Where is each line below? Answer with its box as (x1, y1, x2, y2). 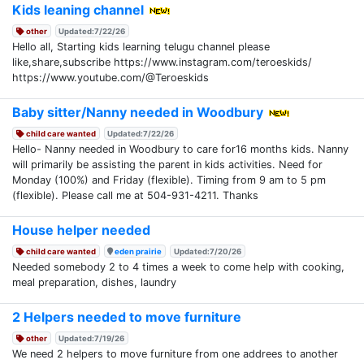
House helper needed (12, 221, 150, 238)
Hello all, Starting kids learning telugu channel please (12, 40, 270, 53)
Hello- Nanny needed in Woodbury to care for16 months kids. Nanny (12, 142, 349, 155)
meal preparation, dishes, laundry (12, 275, 176, 288)
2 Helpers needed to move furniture (12, 308, 241, 325)
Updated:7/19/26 (58, 333, 125, 343)
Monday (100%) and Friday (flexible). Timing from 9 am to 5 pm (12, 173, 326, 186)
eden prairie (115, 246, 162, 256)
